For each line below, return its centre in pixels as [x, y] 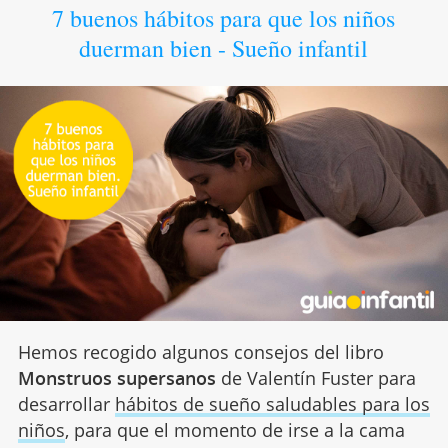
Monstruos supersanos [116, 377]
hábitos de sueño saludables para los [272, 403]
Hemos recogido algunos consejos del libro [200, 351]
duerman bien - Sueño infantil [224, 48]
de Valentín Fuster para [315, 377]
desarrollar [66, 403]
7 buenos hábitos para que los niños [224, 18]
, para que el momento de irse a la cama [234, 429]
